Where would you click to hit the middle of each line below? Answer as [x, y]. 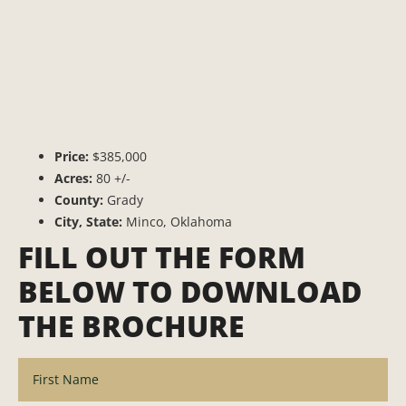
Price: [72, 157]
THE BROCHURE [131, 326]
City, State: [88, 222]
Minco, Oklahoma [179, 222]
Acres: [73, 179]
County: [79, 200]
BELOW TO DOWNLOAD [190, 292]
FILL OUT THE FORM [162, 257]
